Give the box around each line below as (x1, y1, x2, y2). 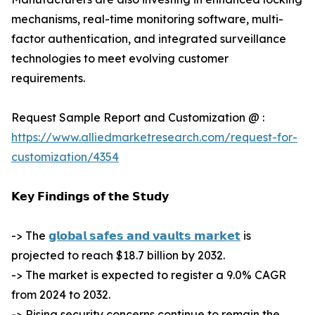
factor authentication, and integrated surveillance (11, 32, 286, 46)
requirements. (11, 71, 85, 86)
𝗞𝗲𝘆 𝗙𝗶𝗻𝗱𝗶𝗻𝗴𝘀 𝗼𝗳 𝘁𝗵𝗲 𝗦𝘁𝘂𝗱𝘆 (11, 189, 169, 204)
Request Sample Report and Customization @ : (11, 110, 264, 125)
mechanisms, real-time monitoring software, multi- (11, 12, 283, 27)
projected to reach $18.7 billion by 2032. (11, 248, 225, 263)
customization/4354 (11, 150, 119, 165)
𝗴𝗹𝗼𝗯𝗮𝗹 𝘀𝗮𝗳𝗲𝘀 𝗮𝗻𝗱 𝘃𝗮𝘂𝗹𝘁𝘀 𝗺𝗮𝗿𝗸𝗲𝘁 (49, 229, 240, 243)
